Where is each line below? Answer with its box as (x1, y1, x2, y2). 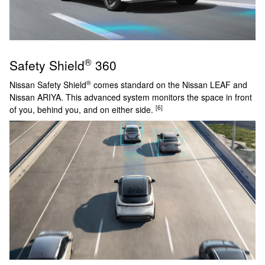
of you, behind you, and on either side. (9, 104, 156, 116)
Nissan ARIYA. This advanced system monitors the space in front (9, 91, 252, 104)
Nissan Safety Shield (9, 79, 86, 91)
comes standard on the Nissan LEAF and (91, 79, 247, 91)
